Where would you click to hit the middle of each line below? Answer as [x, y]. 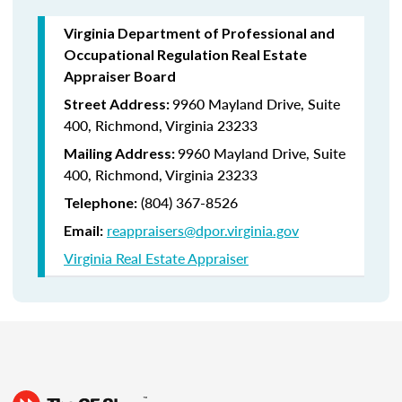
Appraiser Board [120, 76]
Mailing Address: [121, 153]
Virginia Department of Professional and [199, 33]
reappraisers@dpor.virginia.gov [203, 230]
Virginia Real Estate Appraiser [156, 258]
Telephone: [100, 202]
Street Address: [118, 104]
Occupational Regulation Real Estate [185, 54]
